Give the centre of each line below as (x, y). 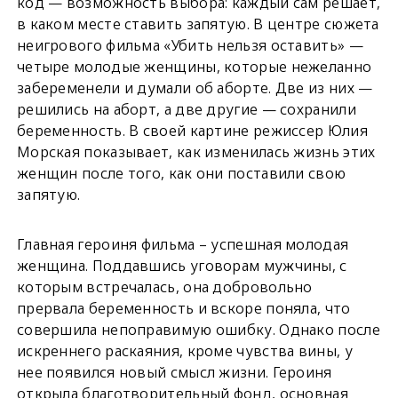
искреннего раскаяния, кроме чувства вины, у (184, 351)
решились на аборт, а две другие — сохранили (186, 109)
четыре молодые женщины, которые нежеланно (194, 67)
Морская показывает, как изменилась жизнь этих (196, 152)
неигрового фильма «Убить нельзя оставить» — (190, 45)
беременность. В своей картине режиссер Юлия (192, 131)
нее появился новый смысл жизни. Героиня (174, 372)
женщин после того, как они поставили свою (181, 173)
